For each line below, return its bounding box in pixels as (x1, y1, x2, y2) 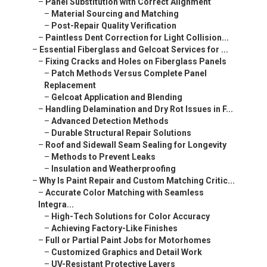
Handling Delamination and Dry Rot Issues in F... (45, 104, 233, 114)
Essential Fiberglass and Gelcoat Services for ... (39, 45, 228, 55)
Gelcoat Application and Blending (51, 92, 182, 103)
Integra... (38, 200, 74, 210)
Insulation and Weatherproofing (51, 164, 176, 174)
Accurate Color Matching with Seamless (45, 188, 204, 198)
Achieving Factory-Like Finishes (51, 223, 178, 234)
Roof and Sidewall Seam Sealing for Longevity (45, 140, 226, 150)
